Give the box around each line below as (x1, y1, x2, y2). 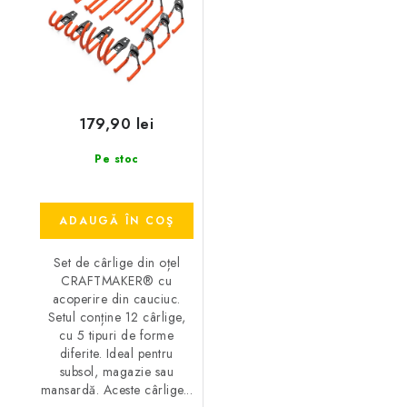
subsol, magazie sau (59, 362, 174, 381)
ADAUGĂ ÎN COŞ (58, 213, 174, 229)
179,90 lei (79, 114, 154, 134)
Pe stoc (94, 151, 139, 167)
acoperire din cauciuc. (52, 290, 181, 308)
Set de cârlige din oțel (53, 253, 180, 272)
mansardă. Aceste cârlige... (40, 381, 193, 399)
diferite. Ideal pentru (59, 344, 174, 362)
